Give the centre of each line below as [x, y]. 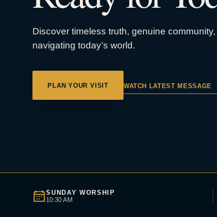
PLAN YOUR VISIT [78, 85]
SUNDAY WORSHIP [81, 192]
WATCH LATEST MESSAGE [169, 86]
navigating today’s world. [84, 45]
